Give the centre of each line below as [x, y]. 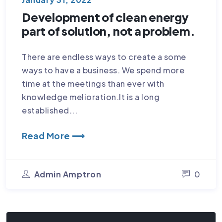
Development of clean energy [105, 17]
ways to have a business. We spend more [103, 70]
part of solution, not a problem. [109, 31]
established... [50, 110]
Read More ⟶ [54, 136]
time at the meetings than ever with [93, 83]
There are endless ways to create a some [104, 56]
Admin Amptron [67, 174]
